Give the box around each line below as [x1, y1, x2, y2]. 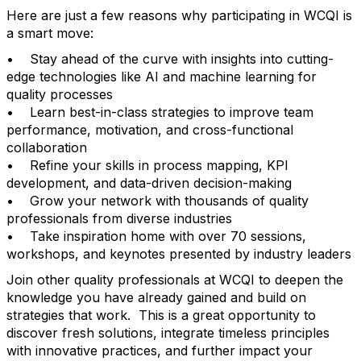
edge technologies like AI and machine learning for [6, 68, 317, 85]
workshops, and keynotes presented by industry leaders [6, 246, 351, 262]
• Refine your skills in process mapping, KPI [6, 157, 288, 173]
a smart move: [6, 25, 93, 41]
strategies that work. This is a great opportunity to [6, 307, 316, 323]
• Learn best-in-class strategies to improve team [6, 104, 313, 120]
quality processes [6, 86, 113, 102]
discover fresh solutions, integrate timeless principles [6, 325, 330, 341]
